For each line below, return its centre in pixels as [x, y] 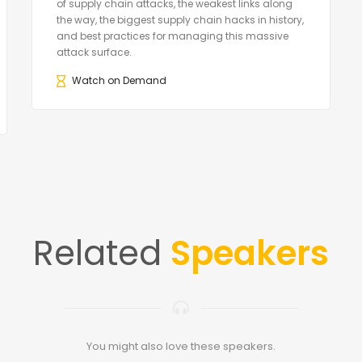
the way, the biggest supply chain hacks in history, [180, 20]
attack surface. [94, 53]
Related [102, 254]
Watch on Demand [119, 81]
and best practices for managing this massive [173, 36]
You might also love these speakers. [181, 347]
